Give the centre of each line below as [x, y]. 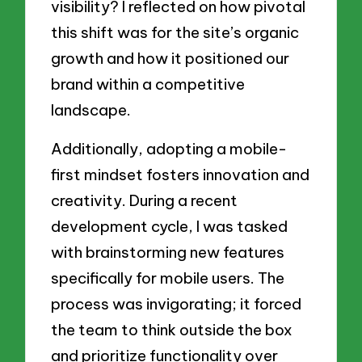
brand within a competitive [148, 84]
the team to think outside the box [172, 329]
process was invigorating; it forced [177, 303]
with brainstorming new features [168, 252]
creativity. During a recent [145, 200]
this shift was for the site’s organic [175, 33]
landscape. [91, 110]
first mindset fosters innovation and [181, 174]
